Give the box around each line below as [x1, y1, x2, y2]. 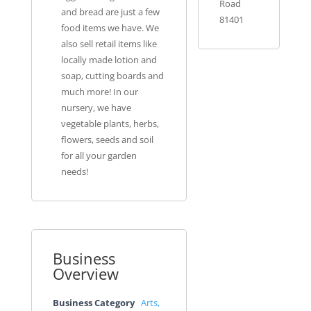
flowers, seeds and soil [61, 134, 154, 146]
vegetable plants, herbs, [61, 118, 160, 131]
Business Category [52, 297, 135, 310]
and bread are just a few [61, 6, 160, 19]
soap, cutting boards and [61, 70, 165, 83]
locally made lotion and [61, 54, 158, 67]
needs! [61, 166, 89, 178]
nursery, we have [61, 102, 132, 115]
